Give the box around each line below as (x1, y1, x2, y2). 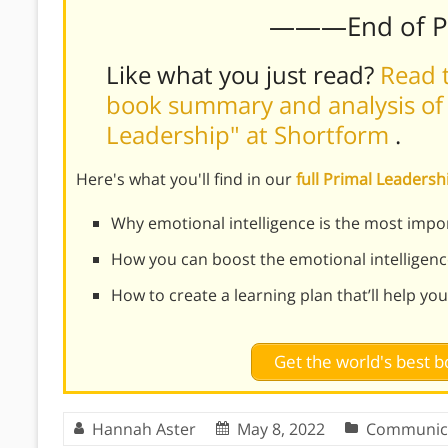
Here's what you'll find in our (76, 167, 296, 190)
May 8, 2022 (237, 417, 325, 440)
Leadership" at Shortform (106, 117, 395, 151)
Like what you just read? (106, 57, 380, 91)
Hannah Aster (92, 417, 196, 440)
